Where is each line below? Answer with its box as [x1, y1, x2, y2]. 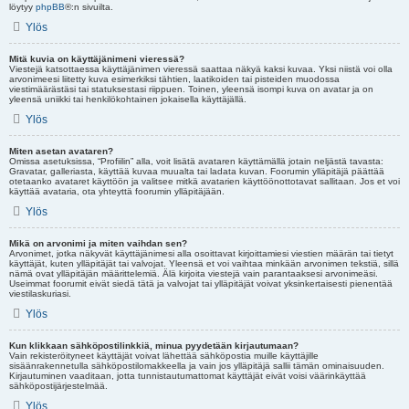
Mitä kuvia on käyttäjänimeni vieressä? [9, 54, 184, 64]
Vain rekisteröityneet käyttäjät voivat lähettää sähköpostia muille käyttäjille [9, 351, 319, 361]
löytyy [9, 2, 36, 12]
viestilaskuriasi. [9, 288, 71, 299]
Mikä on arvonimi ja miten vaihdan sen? [9, 238, 187, 248]
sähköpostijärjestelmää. [9, 381, 108, 391]
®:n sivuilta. [65, 2, 113, 12]
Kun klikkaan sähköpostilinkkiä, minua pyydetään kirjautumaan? [9, 341, 299, 351]
